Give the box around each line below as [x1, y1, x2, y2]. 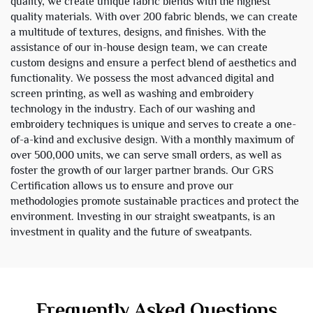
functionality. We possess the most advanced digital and [10, 71, 274, 85]
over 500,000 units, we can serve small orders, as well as [10, 148, 282, 161]
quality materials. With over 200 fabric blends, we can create [10, 10, 298, 23]
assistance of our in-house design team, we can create [10, 41, 268, 54]
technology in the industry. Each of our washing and [10, 102, 255, 115]
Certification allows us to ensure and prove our [10, 179, 233, 192]
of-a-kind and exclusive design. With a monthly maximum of [10, 133, 294, 146]
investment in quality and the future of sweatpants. [10, 225, 252, 238]
